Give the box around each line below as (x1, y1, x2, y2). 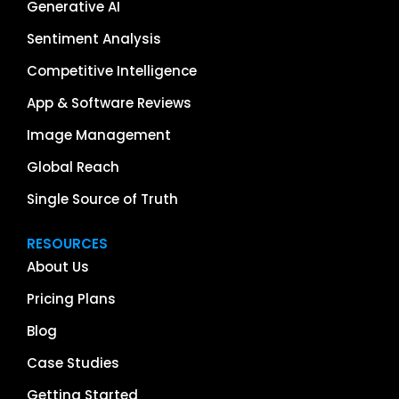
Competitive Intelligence (27, 61, 197, 81)
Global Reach (27, 158, 119, 177)
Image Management (27, 126, 171, 145)
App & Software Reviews (27, 94, 191, 113)
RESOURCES (27, 234, 108, 254)
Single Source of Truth (27, 190, 178, 209)
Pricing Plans (27, 289, 116, 309)
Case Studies (27, 354, 119, 373)
